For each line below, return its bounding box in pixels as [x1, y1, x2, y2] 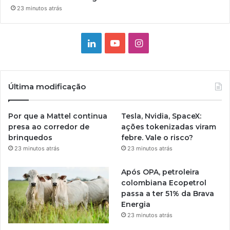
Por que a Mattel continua [8, 111, 107, 121]
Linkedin [94, 36, 131, 48]
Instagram [142, 36, 186, 48]
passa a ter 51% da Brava [121, 188, 215, 198]
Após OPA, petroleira [121, 167, 200, 177]
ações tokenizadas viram [121, 122, 217, 131]
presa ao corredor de [8, 122, 89, 131]
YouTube [119, 36, 157, 48]
